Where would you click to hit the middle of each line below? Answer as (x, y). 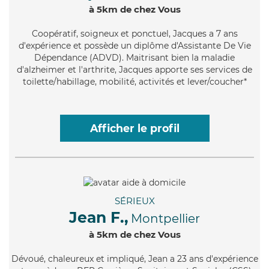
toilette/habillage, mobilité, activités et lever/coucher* (134, 81)
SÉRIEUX (134, 201)
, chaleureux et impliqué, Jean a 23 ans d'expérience (151, 258)
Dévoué (27, 258)
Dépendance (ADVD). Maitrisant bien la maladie (134, 57)
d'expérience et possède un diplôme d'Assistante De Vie (134, 45)
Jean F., (99, 217)
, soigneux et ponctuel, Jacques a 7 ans (157, 33)
